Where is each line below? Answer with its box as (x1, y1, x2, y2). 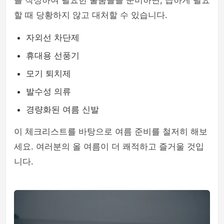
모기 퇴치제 (26, 68, 71, 78)
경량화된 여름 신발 (26, 104, 99, 114)
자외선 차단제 (26, 32, 79, 42)
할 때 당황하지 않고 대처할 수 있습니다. (14, 10, 167, 20)
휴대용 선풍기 (26, 50, 79, 60)
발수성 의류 (26, 86, 71, 96)
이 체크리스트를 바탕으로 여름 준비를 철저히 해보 (14, 126, 207, 136)
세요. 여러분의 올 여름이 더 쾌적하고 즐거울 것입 (14, 141, 204, 151)
